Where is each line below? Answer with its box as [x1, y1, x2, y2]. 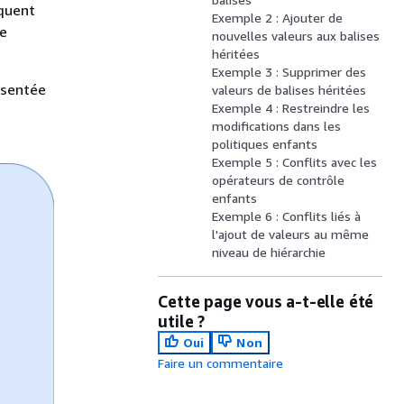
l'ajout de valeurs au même [212, 226, 370, 242]
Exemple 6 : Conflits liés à [212, 208, 362, 224]
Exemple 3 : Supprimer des [212, 64, 367, 79]
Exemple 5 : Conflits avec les [212, 154, 378, 170]
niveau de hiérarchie [212, 244, 326, 260]
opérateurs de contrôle [212, 172, 345, 188]
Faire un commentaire [158, 355, 284, 371]
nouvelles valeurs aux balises [212, 28, 381, 43]
